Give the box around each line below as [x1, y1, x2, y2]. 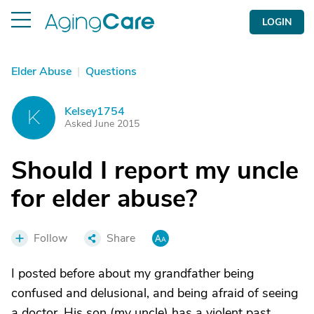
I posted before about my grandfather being [11, 265, 254, 282]
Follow [34, 231, 67, 246]
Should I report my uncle [11, 153, 299, 188]
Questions [86, 64, 137, 79]
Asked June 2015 [64, 117, 139, 130]
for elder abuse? [11, 182, 198, 216]
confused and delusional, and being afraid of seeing [11, 285, 299, 301]
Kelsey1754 [64, 104, 125, 119]
